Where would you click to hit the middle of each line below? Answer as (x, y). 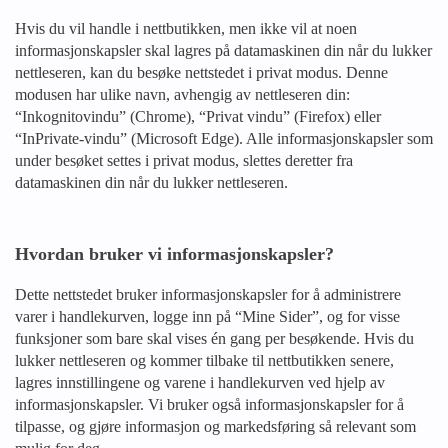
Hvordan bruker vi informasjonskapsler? (174, 254)
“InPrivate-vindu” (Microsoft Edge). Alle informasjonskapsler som (224, 138)
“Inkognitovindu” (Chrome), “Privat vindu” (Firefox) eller (198, 116)
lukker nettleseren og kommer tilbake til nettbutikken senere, (204, 360)
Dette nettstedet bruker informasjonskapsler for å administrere (208, 294)
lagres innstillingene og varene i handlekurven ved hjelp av (200, 382)
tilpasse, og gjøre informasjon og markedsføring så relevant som (215, 426)
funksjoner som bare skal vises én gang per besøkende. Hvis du (214, 338)
